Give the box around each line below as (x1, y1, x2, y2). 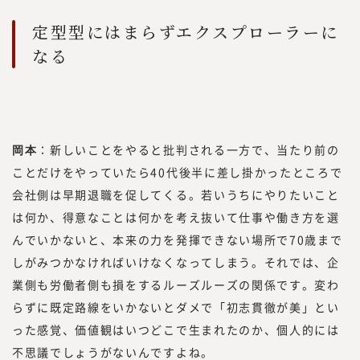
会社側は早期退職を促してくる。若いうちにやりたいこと (12, 186, 340, 202)
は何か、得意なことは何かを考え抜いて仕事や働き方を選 (12, 208, 340, 225)
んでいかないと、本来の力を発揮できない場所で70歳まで (12, 231, 343, 247)
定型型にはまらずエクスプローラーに (32, 19, 339, 43)
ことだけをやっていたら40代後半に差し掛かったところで (12, 163, 343, 180)
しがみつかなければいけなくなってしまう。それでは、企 (12, 253, 340, 270)
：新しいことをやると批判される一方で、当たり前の (37, 141, 340, 157)
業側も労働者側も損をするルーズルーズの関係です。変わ (12, 276, 340, 292)
